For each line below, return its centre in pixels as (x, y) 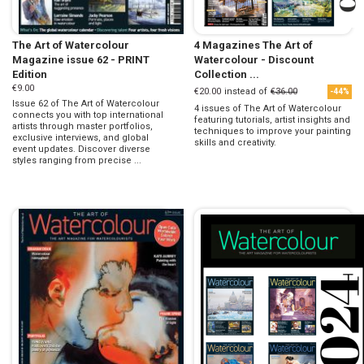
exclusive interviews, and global (80, 137)
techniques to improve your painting (273, 131)
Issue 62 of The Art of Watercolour (86, 103)
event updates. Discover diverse (81, 149)
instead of (246, 91)
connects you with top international (88, 115)
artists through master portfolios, (82, 126)
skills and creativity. (235, 142)
